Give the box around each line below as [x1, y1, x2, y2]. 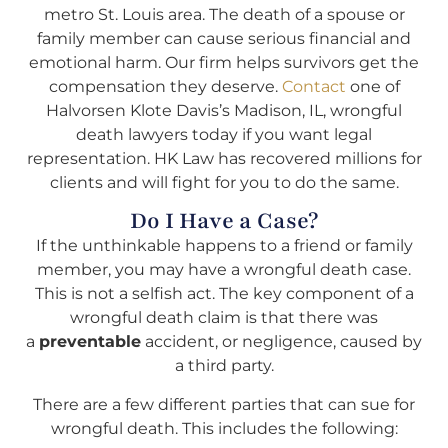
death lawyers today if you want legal [76, 124, 372, 144]
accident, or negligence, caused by [141, 332, 422, 352]
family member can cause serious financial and [37, 28, 411, 48]
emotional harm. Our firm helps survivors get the [29, 52, 419, 72]
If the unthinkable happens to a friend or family [35, 236, 413, 256]
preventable [39, 332, 141, 352]
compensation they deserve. [48, 76, 282, 96]
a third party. [174, 356, 274, 376]
